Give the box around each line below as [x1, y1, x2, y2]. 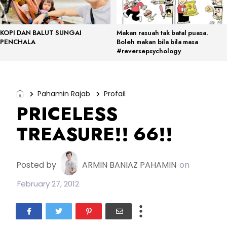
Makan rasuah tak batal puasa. [117, 28, 208, 37]
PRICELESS [16, 100, 118, 127]
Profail [104, 89, 126, 99]
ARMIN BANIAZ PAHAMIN [82, 159, 176, 171]
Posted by [16, 159, 58, 171]
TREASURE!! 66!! [16, 121, 173, 147]
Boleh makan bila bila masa [117, 37, 198, 47]
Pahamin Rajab [37, 89, 90, 99]
